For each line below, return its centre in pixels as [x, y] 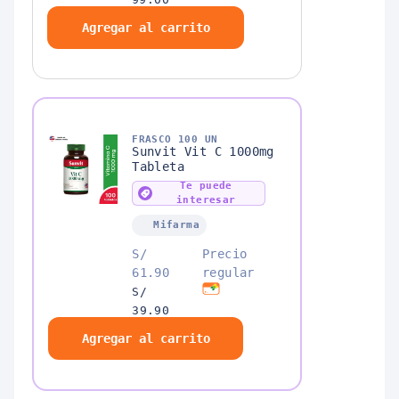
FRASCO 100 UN [175, 139]
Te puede [206, 185]
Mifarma [177, 224]
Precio [224, 253]
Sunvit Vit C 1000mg [203, 151]
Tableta [159, 166]
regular [228, 272]
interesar [206, 199]
